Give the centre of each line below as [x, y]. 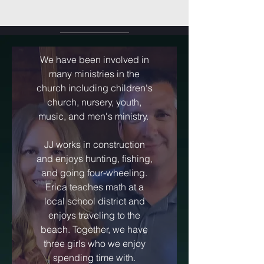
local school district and [94, 201]
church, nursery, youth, [94, 102]
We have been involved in [94, 60]
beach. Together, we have [94, 229]
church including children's [94, 88]
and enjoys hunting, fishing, [94, 159]
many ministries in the [94, 74]
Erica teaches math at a [94, 187]
